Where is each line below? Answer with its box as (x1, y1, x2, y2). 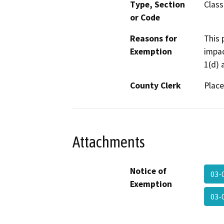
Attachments (72, 132, 145, 151)
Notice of (130, 165, 166, 176)
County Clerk (130, 80, 181, 91)
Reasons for (130, 33, 177, 44)
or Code (130, 12, 160, 23)
